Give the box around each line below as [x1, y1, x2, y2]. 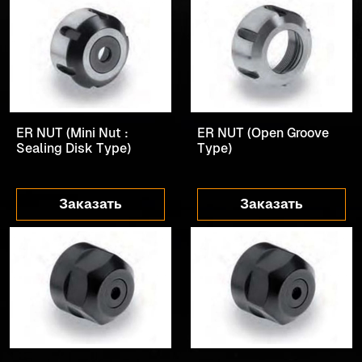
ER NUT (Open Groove [197, 124, 329, 141]
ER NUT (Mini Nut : [16, 124, 128, 141]
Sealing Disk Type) [16, 140, 131, 156]
